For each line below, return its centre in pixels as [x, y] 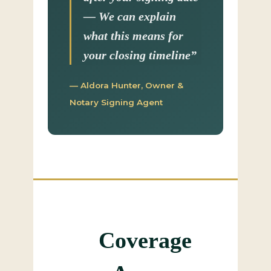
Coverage [145, 240]
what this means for [133, 36]
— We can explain [130, 16]
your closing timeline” [140, 55]
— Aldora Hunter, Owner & [126, 85]
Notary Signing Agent [116, 102]
